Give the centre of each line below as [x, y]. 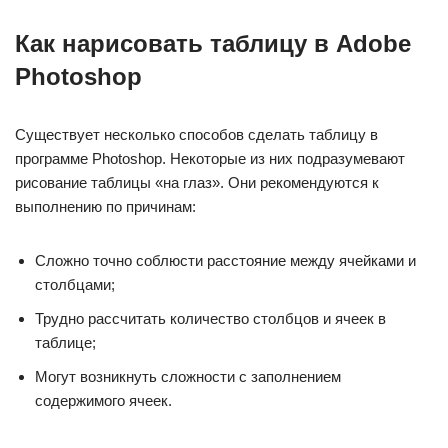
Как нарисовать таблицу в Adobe [213, 43]
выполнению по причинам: [105, 206]
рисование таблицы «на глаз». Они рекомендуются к [197, 182]
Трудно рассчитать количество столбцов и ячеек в [210, 318]
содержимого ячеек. [103, 400]
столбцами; [75, 284]
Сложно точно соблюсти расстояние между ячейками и [225, 260]
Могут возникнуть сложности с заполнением [188, 376]
